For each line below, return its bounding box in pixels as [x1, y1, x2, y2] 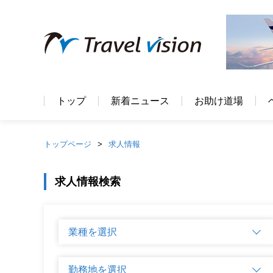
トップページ [44, 140, 91, 149]
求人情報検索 [55, 175, 121, 188]
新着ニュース [111, 96, 169, 106]
